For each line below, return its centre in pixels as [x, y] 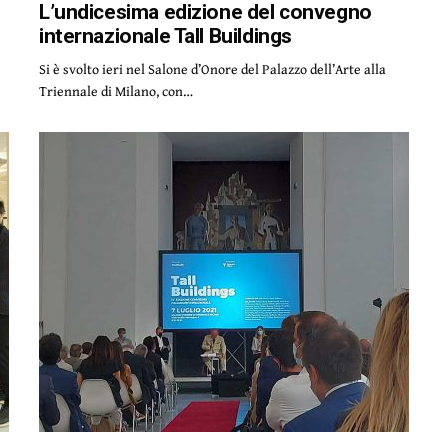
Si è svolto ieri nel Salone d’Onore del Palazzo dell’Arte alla [213, 69]
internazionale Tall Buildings [165, 36]
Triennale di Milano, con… [116, 91]
